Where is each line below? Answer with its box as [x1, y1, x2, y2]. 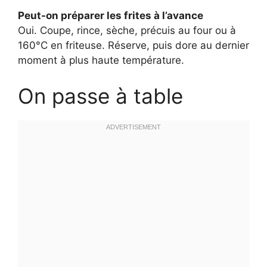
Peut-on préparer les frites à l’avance [18, 10, 203, 22]
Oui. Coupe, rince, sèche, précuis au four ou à [18, 24, 236, 37]
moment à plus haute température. [18, 54, 184, 67]
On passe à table [18, 83, 183, 108]
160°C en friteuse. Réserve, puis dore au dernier [18, 39, 249, 52]
